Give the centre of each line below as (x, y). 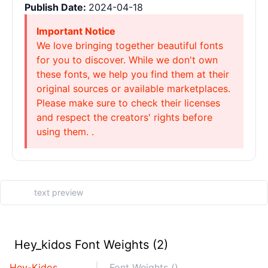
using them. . (65, 132)
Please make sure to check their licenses (128, 103)
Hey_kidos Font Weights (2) (91, 245)
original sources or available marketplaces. (133, 89)
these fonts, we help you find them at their (133, 74)
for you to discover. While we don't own (127, 60)
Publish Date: (57, 7)
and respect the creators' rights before (124, 117)
